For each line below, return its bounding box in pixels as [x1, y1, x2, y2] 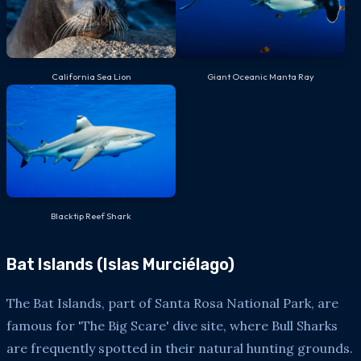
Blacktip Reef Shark [51, 210, 131, 222]
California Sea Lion [51, 70, 131, 82]
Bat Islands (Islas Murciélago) [6, 254, 234, 274]
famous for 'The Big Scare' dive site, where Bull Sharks [6, 317, 338, 334]
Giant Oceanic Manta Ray [206, 70, 314, 82]
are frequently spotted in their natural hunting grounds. [6, 339, 353, 356]
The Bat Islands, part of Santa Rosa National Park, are [6, 294, 338, 311]
